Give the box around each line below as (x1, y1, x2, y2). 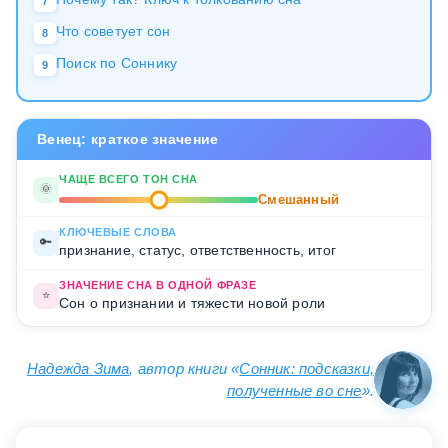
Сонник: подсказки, (239, 359, 374, 377)
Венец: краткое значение (37, 130, 219, 147)
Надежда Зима (26, 359, 130, 377)
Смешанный (258, 191, 339, 207)
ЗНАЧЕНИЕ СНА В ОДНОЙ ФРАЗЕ (59, 278, 257, 291)
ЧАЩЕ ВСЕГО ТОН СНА (59, 172, 198, 185)
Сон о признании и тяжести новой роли (59, 294, 326, 311)
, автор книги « (129, 359, 240, 377)
